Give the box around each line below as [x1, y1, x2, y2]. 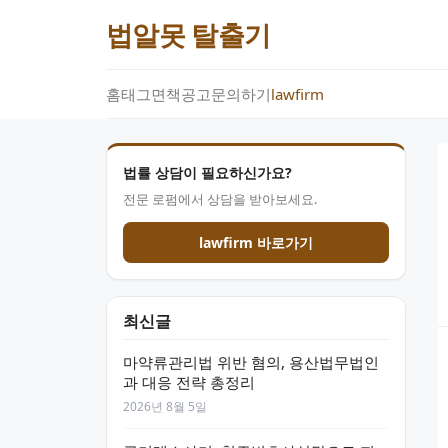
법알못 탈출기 [106, 15, 271, 53]
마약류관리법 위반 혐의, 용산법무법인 [123, 352, 379, 372]
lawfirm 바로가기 [199, 233, 313, 252]
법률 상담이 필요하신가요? [123, 163, 292, 182]
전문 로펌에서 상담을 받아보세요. [123, 190, 317, 208]
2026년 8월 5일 [123, 398, 207, 415]
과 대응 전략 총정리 [123, 372, 255, 392]
